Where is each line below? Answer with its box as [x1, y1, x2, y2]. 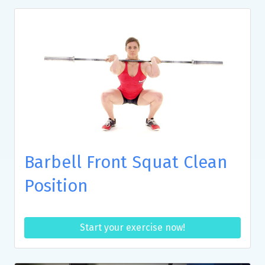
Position [24, 175, 88, 196]
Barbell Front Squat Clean [24, 151, 227, 173]
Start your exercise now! [80, 221, 185, 233]
